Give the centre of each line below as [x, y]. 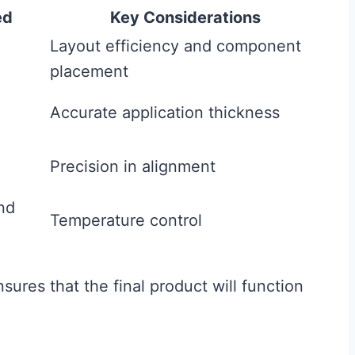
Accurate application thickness [165, 113]
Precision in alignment [133, 166]
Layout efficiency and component [176, 46]
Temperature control [126, 220]
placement [89, 71]
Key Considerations [185, 17]
